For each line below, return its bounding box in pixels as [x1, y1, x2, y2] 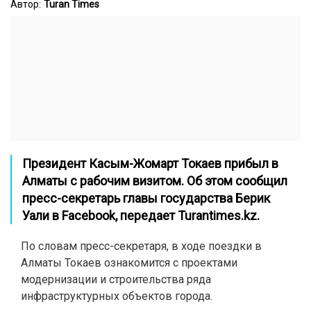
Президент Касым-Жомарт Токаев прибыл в [22, 156, 278, 171]
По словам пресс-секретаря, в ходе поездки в [21, 239, 262, 253]
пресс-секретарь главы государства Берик [22, 191, 270, 205]
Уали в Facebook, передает [22, 208, 178, 223]
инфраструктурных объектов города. [21, 289, 212, 303]
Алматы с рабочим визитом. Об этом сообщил [22, 174, 287, 188]
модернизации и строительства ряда [21, 273, 211, 286]
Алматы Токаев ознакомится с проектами [21, 256, 237, 269]
